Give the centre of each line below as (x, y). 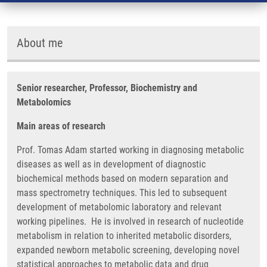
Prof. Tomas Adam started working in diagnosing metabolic (130, 150)
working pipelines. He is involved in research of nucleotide (130, 221)
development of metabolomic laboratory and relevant (119, 207)
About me (40, 43)
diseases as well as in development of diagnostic (111, 164)
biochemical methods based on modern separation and (122, 178)
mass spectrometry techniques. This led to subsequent (122, 193)
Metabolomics (44, 102)
